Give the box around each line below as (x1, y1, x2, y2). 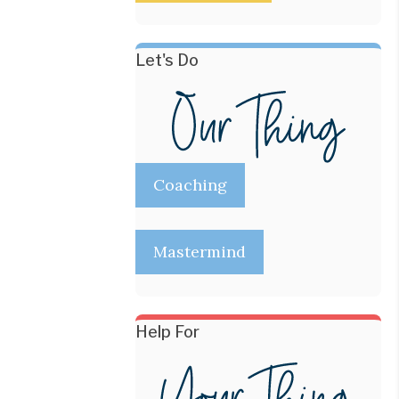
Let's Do (135, 51, 199, 70)
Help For (135, 322, 199, 341)
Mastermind (153, 240, 246, 262)
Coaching (153, 174, 227, 195)
